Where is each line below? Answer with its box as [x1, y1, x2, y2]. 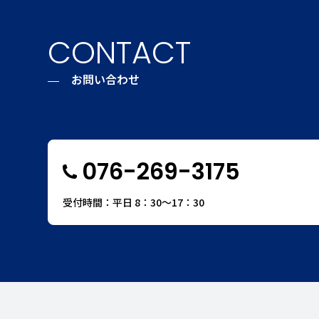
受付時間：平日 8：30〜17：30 [63, 195, 205, 209]
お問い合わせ [71, 70, 140, 88]
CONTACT [48, 31, 192, 74]
